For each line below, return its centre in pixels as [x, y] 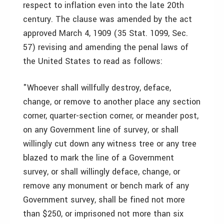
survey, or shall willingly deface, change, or [101, 172]
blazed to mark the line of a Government [98, 158]
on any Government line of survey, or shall [101, 130]
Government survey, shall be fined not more [104, 200]
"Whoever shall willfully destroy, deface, [97, 88]
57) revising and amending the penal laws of [106, 47]
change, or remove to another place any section [112, 102]
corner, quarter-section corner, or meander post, [111, 116]
